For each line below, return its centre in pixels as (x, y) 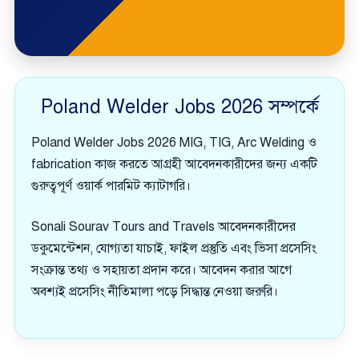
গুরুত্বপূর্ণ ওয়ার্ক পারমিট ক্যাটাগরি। (111, 186)
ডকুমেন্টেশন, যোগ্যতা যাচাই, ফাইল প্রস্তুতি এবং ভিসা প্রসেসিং (174, 248)
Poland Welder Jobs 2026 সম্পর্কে (179, 107)
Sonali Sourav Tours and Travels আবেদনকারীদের (163, 227)
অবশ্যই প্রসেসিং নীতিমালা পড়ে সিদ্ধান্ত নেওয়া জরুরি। (155, 292)
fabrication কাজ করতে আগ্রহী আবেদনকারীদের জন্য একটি (174, 164)
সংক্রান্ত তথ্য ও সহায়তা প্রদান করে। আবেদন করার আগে (161, 270)
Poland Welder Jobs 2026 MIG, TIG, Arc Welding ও (174, 143)
